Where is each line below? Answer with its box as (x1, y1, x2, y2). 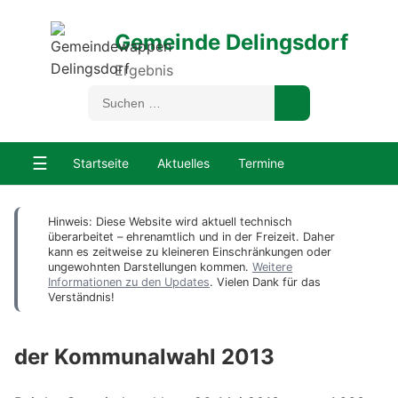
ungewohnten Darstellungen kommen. (48, 260, 252, 274)
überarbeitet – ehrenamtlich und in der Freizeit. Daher (48, 230, 335, 243)
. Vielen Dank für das (210, 275, 321, 289)
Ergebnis (114, 60, 173, 79)
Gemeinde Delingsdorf (114, 28, 348, 55)
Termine (238, 155, 284, 171)
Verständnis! (48, 291, 115, 304)
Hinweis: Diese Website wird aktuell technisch (48, 215, 292, 228)
